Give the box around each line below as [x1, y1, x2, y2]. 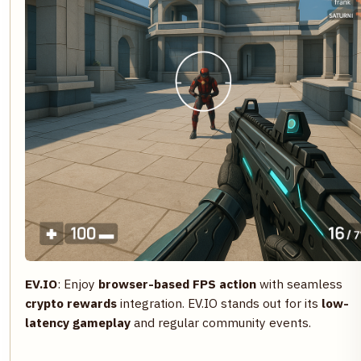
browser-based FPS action [98, 275, 256, 292]
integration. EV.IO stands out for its [117, 294, 322, 311]
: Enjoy [57, 275, 98, 292]
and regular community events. [131, 313, 311, 330]
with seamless [256, 275, 342, 292]
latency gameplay [25, 313, 131, 330]
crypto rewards [25, 294, 117, 311]
